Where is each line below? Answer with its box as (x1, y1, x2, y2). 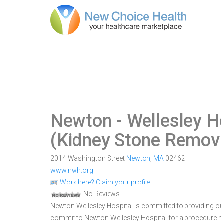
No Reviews (82, 190, 120, 198)
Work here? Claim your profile (58, 178, 150, 186)
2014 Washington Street (50, 154, 126, 162)
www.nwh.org (50, 166, 93, 174)
